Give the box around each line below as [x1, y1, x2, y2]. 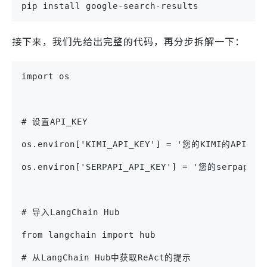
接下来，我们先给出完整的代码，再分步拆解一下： [12, 34, 245, 49]
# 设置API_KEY [21, 117, 88, 127]
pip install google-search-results [21, 1, 198, 11]
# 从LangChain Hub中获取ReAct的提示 [21, 253, 191, 263]
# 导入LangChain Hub [21, 207, 120, 218]
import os [21, 72, 70, 82]
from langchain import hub [21, 230, 156, 240]
